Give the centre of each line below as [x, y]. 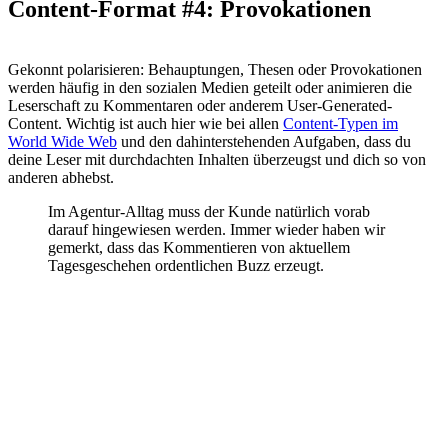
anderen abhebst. [61, 178]
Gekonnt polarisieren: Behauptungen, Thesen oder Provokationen [215, 70]
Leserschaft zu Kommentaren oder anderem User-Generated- [200, 106]
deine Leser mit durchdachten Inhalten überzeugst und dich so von [217, 160]
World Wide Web [62, 142]
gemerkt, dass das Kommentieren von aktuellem [199, 248]
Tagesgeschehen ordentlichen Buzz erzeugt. [186, 266]
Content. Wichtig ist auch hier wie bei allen [145, 124]
